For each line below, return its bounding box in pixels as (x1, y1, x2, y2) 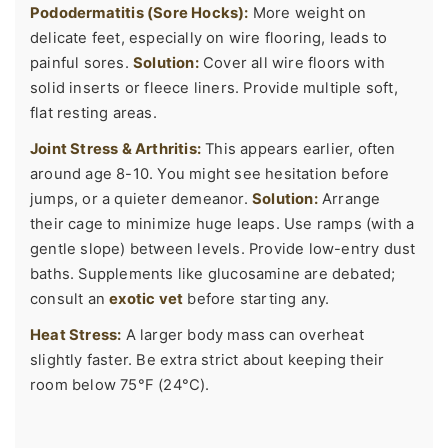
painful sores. (30, 54, 133, 73)
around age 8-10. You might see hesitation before (30, 165, 390, 184)
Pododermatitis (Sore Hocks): (30, 4, 249, 23)
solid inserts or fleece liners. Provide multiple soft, (30, 79, 398, 98)
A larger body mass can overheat (121, 326, 364, 345)
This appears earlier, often (201, 140, 396, 159)
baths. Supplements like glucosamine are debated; (30, 265, 396, 284)
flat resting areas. (30, 104, 157, 123)
